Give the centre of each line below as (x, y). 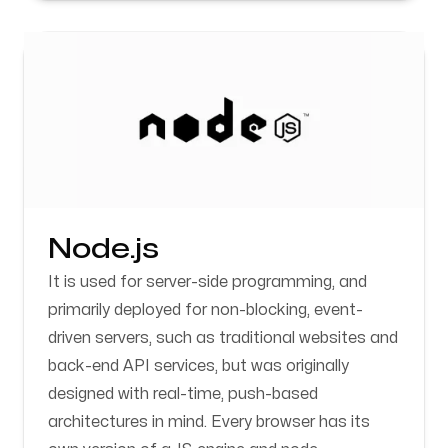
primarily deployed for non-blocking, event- (205, 310)
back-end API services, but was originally (198, 366)
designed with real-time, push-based (183, 394)
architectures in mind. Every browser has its (209, 422)
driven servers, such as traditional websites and (223, 338)
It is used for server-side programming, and (207, 282)
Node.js (103, 249)
